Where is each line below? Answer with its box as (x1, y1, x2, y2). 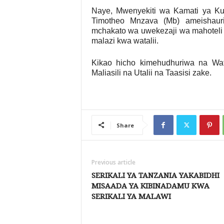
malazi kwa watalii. (91, 36, 158, 45)
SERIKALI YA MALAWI (91, 191, 171, 201)
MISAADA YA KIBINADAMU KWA (91, 181, 209, 190)
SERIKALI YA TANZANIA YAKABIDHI (91, 170, 219, 180)
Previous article (91, 157, 135, 166)
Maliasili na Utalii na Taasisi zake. (91, 68, 211, 77)
